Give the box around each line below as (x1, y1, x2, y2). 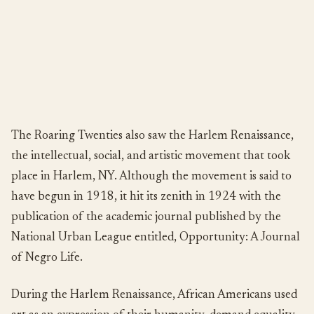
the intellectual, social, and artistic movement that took (11, 151, 290, 163)
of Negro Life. (11, 252, 83, 265)
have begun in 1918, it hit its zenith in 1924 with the (11, 191, 281, 204)
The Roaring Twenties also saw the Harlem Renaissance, (11, 130, 294, 143)
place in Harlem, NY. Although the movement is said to (11, 171, 292, 184)
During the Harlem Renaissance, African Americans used (11, 289, 297, 302)
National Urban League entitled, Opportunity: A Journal (11, 232, 300, 245)
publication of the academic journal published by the (11, 212, 281, 224)
